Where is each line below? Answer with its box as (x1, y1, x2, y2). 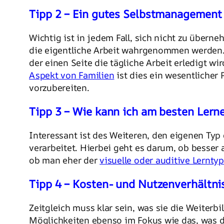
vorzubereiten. (29, 81, 89, 93)
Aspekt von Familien (29, 69, 114, 81)
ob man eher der (29, 154, 100, 166)
